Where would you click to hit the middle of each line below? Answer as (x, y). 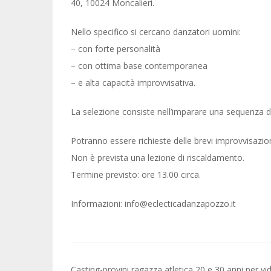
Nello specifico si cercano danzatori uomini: (156, 32)
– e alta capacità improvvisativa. (133, 83)
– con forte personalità (116, 49)
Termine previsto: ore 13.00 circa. (136, 175)
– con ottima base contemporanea (139, 66)
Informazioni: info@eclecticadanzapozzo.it (153, 204)
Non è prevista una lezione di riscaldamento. (158, 158)
